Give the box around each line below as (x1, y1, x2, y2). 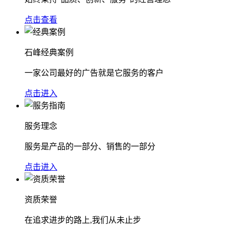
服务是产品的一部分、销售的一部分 (25, 142, 155, 151)
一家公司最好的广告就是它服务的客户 (25, 68, 164, 77)
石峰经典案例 (25, 48, 74, 57)
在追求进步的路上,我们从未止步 (25, 215, 141, 224)
